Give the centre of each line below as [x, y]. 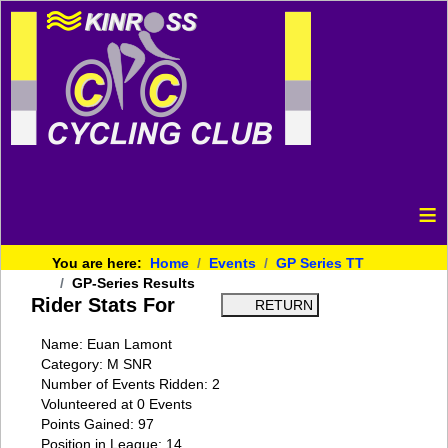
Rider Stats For [103, 305]
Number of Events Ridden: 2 [130, 384]
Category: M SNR [96, 364]
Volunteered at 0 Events [116, 404]
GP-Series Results [133, 283]
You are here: [101, 263]
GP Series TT [320, 263]
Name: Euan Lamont [106, 344]
